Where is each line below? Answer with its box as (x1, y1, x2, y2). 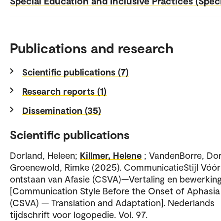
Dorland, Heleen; (10, 149, 80, 161)
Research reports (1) (22, 85, 107, 97)
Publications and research (10, 39, 174, 57)
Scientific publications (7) (22, 66, 129, 78)
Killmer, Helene (80, 149, 142, 161)
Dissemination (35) (22, 105, 101, 116)
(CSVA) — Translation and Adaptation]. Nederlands (10, 197, 215, 209)
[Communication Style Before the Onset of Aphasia (10, 185, 220, 197)
